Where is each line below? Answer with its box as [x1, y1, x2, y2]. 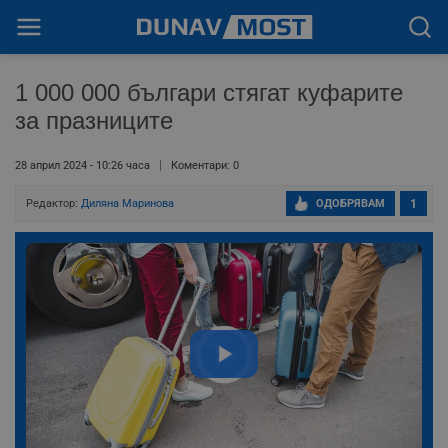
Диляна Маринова [81, 197, 174, 210]
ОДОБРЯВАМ [316, 197, 385, 210]
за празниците [15, 107, 173, 134]
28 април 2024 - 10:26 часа [15, 159, 150, 172]
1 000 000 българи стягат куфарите [15, 79, 403, 106]
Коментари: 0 [171, 159, 239, 172]
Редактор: [26, 197, 81, 210]
